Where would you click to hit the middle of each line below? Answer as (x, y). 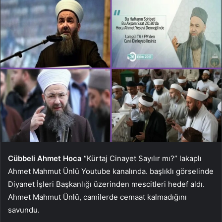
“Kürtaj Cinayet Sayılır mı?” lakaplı (142, 158)
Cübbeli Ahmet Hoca (45, 158)
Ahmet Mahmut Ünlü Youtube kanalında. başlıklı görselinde (111, 171)
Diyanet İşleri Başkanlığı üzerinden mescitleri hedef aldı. (106, 184)
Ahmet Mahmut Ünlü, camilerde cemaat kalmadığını (97, 197)
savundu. (24, 210)
